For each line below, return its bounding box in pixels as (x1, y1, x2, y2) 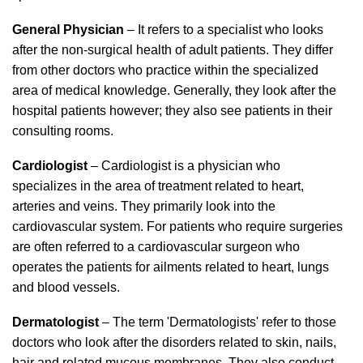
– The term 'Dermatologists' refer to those (99, 315, 336, 329)
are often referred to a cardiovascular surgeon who (12, 240, 300, 254)
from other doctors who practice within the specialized (12, 63, 318, 77)
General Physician (12, 23, 124, 36)
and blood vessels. (12, 280, 120, 294)
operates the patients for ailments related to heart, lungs (12, 260, 329, 274)
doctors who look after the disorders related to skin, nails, (12, 335, 336, 349)
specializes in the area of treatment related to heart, (12, 179, 304, 193)
